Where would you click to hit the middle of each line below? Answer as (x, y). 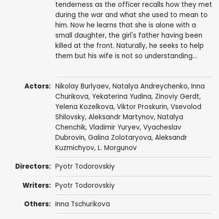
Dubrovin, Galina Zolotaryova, (105, 138)
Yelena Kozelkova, (86, 107)
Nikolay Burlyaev (82, 87)
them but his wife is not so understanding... (126, 56)
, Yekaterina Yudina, (121, 97)
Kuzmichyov (75, 148)
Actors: (38, 87)
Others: (38, 204)
